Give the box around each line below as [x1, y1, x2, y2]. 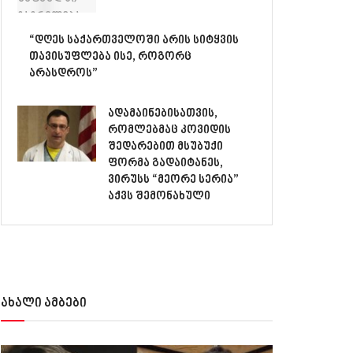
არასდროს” [29, 65, 98, 81]
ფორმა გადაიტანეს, [108, 155, 223, 171]
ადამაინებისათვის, [108, 106, 217, 121]
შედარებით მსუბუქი [108, 139, 223, 154]
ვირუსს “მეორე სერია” [108, 172, 239, 188]
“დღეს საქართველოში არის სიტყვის [29, 32, 239, 48]
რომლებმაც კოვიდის [108, 122, 231, 138]
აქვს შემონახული [108, 188, 210, 204]
